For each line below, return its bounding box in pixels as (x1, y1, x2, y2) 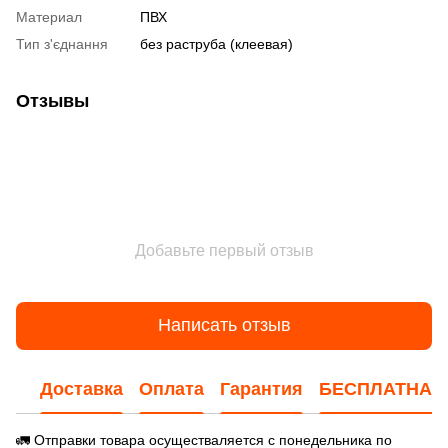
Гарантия (220, 379, 303, 400)
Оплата (139, 379, 204, 400)
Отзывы (16, 90, 89, 111)
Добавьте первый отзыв (134, 241, 314, 259)
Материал (16, 8, 82, 25)
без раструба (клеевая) (140, 35, 293, 52)
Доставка (40, 379, 123, 400)
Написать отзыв (157, 315, 291, 336)
